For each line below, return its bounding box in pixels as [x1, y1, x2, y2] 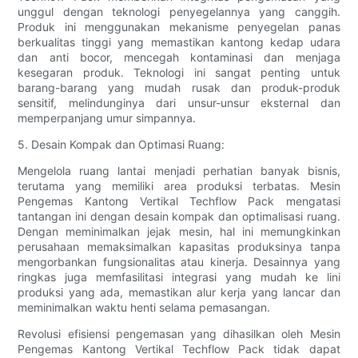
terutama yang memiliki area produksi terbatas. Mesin [18, 179, 340, 193]
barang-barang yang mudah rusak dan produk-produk [18, 81, 340, 95]
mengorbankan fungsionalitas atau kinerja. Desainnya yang [18, 255, 340, 269]
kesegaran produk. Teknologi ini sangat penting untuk [18, 66, 340, 80]
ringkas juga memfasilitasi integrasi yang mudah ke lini [18, 270, 340, 284]
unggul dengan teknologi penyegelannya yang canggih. [18, 5, 340, 19]
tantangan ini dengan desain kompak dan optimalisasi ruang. [18, 209, 340, 224]
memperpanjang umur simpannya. [18, 111, 197, 125]
